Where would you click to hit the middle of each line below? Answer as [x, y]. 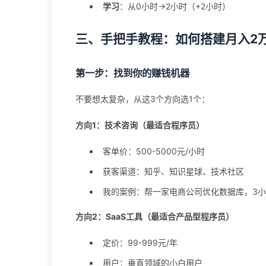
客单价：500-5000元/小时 [154, 151]
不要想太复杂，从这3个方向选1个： [142, 99]
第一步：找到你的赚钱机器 [132, 73]
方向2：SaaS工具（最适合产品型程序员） [155, 217]
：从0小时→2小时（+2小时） [175, 7]
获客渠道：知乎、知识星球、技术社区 [173, 172]
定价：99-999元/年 [140, 243]
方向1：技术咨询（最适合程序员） [140, 125]
